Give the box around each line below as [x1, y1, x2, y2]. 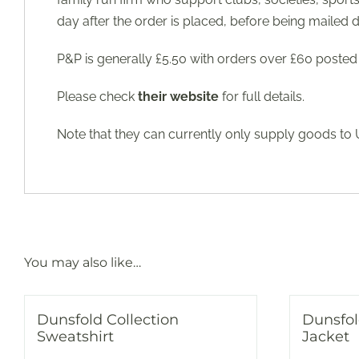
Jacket [302, 328, 349, 345]
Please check [57, 89, 138, 104]
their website [138, 89, 219, 104]
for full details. [219, 89, 305, 104]
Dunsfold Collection [37, 311, 179, 329]
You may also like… [24, 255, 141, 270]
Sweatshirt [37, 328, 114, 345]
